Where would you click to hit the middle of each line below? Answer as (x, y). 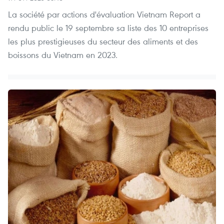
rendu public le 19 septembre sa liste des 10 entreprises (108, 28)
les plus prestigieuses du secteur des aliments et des (103, 41)
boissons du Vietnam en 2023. (63, 55)
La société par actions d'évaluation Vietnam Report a (104, 14)
